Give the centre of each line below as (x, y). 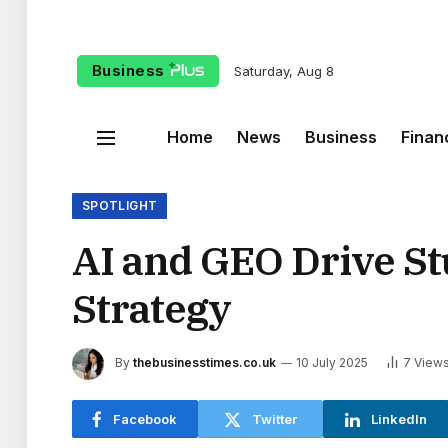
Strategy (151, 308)
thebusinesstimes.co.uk (204, 363)
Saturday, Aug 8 (284, 70)
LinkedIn (399, 418)
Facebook (145, 418)
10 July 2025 (332, 363)
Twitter (274, 418)
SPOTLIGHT (120, 205)
